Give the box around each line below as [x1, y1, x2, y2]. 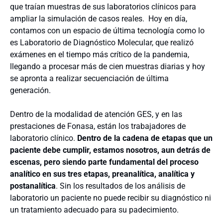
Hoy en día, [148, 14, 187, 23]
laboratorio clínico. [10, 133, 77, 143]
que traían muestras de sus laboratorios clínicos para [10, 2, 196, 11]
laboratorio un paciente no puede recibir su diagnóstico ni [10, 193, 211, 203]
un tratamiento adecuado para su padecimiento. [10, 205, 179, 215]
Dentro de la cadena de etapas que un [77, 133, 213, 143]
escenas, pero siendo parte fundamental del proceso [10, 157, 199, 167]
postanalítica [10, 181, 56, 191]
